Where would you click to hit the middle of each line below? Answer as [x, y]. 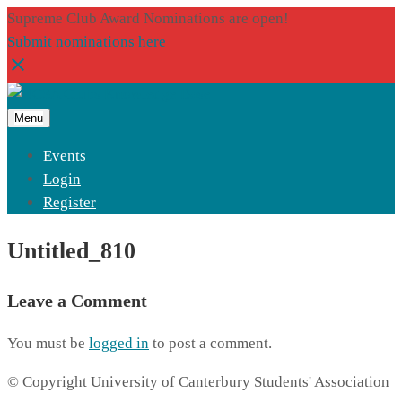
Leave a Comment [77, 301]
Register [70, 202]
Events [65, 156]
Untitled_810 [71, 251]
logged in [119, 344]
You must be [48, 344]
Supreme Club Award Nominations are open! [148, 18]
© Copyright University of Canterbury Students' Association [198, 382]
